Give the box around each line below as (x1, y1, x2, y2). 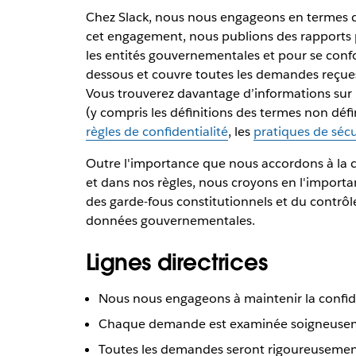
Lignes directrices (85, 248, 268, 277)
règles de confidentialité (85, 123, 228, 140)
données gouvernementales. (85, 212, 255, 229)
